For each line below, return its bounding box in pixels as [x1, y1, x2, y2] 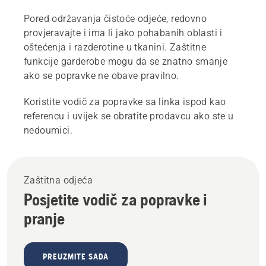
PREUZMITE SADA [43, 251, 109, 261]
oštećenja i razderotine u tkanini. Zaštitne [24, 41, 207, 53]
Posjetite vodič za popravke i [24, 189, 208, 209]
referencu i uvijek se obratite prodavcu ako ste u [24, 110, 234, 122]
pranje [24, 208, 65, 228]
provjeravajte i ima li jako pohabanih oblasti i [24, 27, 223, 39]
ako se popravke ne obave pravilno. [24, 69, 179, 81]
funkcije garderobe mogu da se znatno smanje [24, 55, 228, 67]
